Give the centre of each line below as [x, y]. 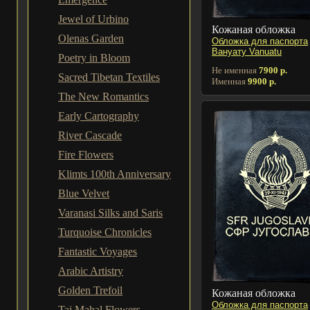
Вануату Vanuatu [247, 51]
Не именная [235, 70]
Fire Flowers [86, 155]
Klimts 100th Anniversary [115, 174]
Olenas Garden [91, 38]
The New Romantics [103, 97]
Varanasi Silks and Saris [110, 213]
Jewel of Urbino [93, 19]
